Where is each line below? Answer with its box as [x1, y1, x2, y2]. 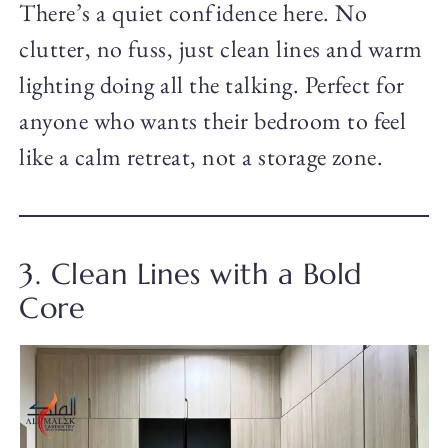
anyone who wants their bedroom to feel [19, 104, 407, 136]
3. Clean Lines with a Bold [19, 255, 363, 292]
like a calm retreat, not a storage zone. [19, 140, 384, 172]
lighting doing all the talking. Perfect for [19, 68, 405, 100]
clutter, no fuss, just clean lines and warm [19, 32, 423, 64]
